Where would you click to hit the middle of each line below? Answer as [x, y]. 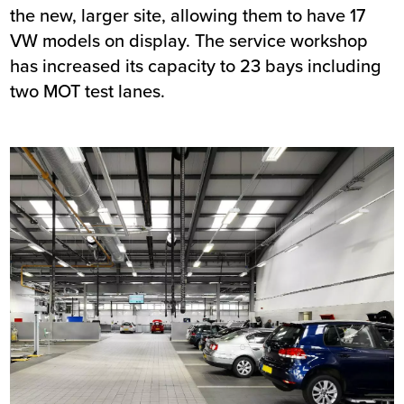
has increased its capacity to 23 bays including [196, 65]
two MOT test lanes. [88, 90]
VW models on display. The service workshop [189, 40]
